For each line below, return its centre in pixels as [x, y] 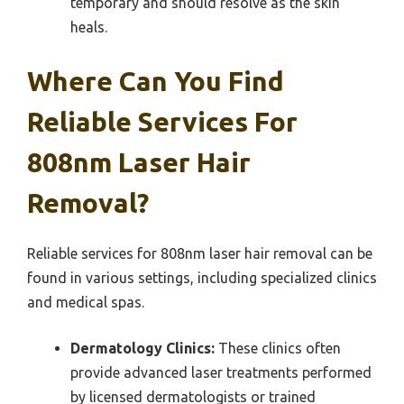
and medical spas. [86, 302]
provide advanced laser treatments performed [221, 372]
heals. [89, 27]
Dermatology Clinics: [142, 348]
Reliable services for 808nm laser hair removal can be [200, 253]
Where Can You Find [156, 81]
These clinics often [278, 348]
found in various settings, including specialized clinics [202, 278]
